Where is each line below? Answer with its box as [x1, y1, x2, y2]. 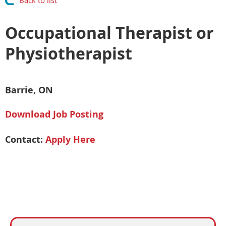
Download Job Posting [5, 108, 103, 121]
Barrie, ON [5, 84, 53, 96]
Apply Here [45, 133, 95, 146]
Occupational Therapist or [5, 22, 214, 44]
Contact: [5, 133, 45, 146]
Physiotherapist [5, 42, 132, 65]
